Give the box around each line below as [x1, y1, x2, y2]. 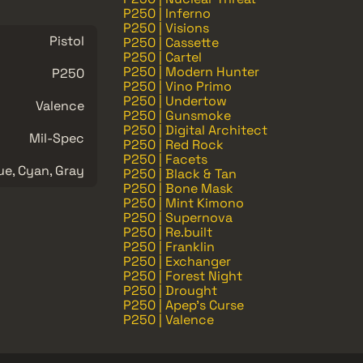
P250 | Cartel [123, 48, 202, 66]
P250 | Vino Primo [123, 77, 232, 95]
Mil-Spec [29, 129, 84, 147]
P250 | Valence [123, 310, 214, 328]
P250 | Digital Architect [123, 121, 267, 139]
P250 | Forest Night [123, 267, 242, 284]
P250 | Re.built [123, 223, 212, 241]
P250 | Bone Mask [123, 179, 233, 197]
